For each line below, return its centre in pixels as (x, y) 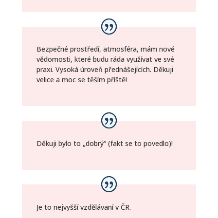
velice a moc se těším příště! (82, 80)
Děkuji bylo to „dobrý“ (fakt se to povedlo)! (104, 144)
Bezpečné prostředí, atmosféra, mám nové (105, 49)
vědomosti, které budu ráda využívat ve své (105, 59)
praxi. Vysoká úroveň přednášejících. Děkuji (105, 70)
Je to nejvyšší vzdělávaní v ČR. (83, 207)
